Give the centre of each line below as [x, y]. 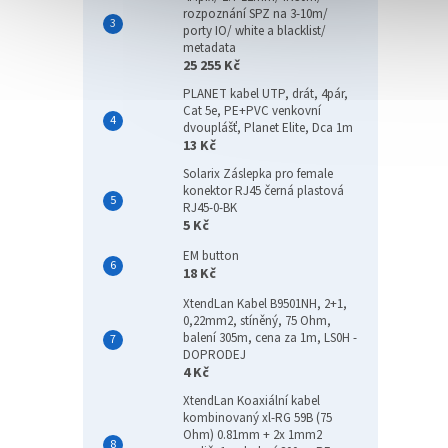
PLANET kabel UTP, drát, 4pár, [265, 94]
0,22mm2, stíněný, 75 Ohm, [257, 321]
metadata [209, 48]
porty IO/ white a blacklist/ [254, 31]
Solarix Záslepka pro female [258, 174]
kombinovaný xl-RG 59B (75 [257, 418]
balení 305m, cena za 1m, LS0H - [270, 338]
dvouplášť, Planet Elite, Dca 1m [268, 128]
